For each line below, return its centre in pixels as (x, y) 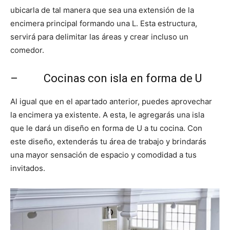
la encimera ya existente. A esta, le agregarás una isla (107, 115)
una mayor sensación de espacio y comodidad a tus (103, 155)
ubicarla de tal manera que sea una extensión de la (102, 10)
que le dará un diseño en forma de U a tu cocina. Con (106, 128)
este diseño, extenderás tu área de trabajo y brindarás (108, 141)
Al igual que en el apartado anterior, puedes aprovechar (111, 101)
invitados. (28, 168)
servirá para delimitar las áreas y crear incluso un (99, 37)
